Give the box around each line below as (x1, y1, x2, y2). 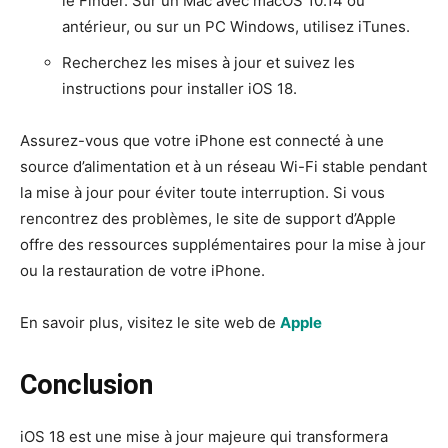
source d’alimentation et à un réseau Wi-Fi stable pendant (20, 157, 427, 177)
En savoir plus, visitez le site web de (20, 313, 280, 333)
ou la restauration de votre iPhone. (20, 261, 265, 281)
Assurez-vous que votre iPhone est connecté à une (20, 131, 384, 151)
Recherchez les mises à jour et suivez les (62, 53, 355, 73)
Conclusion (20, 369, 153, 402)
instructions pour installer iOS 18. (62, 79, 297, 99)
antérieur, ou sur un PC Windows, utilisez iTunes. (62, 17, 410, 37)
